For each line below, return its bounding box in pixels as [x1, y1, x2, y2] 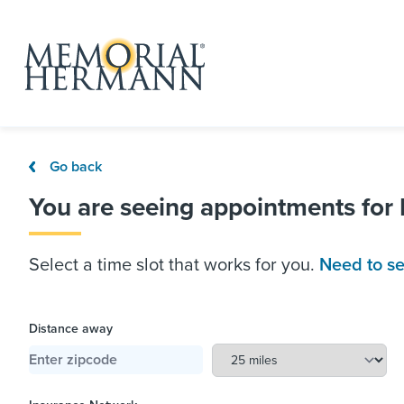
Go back [49, 158, 102, 176]
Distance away [29, 320, 113, 336]
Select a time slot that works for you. [29, 253, 319, 276]
